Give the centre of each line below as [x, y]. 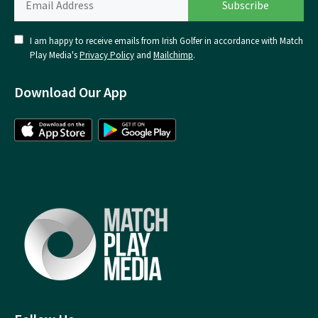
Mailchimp [173, 55]
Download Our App [71, 92]
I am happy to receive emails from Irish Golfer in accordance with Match [166, 40]
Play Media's [55, 55]
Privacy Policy [107, 55]
